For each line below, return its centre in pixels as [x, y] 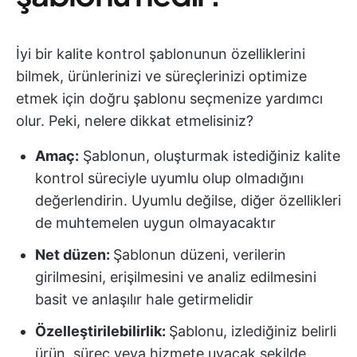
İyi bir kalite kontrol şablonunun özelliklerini [161, 54]
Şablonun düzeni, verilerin [200, 255]
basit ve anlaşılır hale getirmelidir [144, 299]
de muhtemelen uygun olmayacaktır [155, 223]
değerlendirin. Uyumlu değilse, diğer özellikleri [188, 200]
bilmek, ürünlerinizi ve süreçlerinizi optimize [161, 76]
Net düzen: [74, 255]
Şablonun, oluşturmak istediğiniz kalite [210, 156]
